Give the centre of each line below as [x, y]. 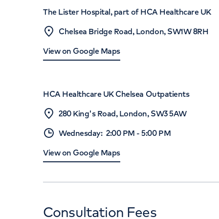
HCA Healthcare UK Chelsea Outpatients [116, 94]
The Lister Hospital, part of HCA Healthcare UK [127, 12]
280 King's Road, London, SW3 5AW [123, 113]
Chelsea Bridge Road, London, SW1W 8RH [134, 31]
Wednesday [80, 133]
